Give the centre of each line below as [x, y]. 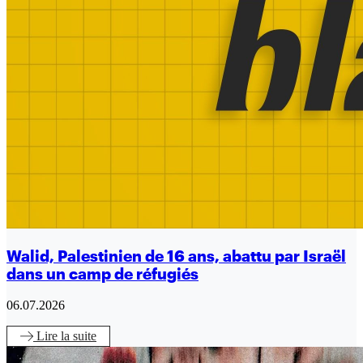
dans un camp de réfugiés [102, 274]
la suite [79, 335]
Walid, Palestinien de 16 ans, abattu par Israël [176, 256]
